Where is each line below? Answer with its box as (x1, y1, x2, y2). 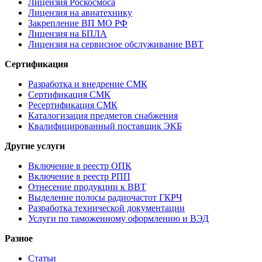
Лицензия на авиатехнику (28, 7, 132, 18)
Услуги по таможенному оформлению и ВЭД (28, 213, 209, 223)
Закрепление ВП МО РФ (28, 18, 127, 28)
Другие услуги (5, 140, 65, 151)
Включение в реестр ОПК (28, 160, 132, 171)
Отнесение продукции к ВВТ (28, 181, 146, 192)
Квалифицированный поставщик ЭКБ (28, 120, 182, 131)
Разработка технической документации (28, 202, 185, 213)
